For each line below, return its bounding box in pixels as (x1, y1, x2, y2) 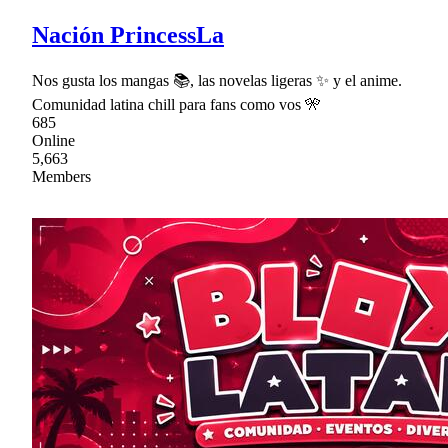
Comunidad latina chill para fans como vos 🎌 (32, 95, 321, 113)
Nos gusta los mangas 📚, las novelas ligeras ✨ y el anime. (32, 71, 402, 89)
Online (32, 131, 75, 149)
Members (32, 167, 91, 185)
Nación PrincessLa (32, 21, 224, 48)
